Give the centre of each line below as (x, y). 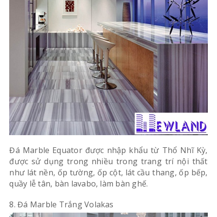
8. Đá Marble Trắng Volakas (62, 205)
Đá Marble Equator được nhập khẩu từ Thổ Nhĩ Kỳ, (108, 150)
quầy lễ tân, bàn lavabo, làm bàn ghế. (79, 184)
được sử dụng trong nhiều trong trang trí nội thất (108, 162)
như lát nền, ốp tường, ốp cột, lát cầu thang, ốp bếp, (108, 173)
